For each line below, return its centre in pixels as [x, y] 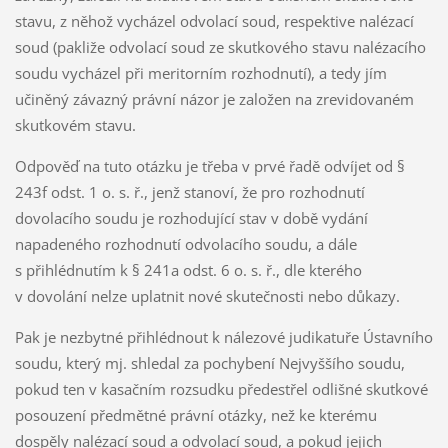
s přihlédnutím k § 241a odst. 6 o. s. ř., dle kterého [188, 270]
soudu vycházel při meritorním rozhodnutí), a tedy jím [200, 73]
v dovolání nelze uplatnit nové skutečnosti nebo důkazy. [207, 296]
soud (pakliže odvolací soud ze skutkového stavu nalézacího [220, 47]
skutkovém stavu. [75, 125]
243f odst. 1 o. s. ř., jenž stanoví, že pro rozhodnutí [189, 192]
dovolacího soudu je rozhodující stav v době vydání [191, 218]
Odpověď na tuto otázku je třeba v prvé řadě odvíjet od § [209, 166]
